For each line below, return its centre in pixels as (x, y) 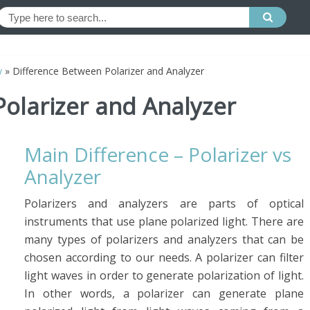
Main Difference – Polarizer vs (158, 154)
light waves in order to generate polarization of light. (164, 275)
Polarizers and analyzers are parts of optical (164, 203)
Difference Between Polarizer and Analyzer (108, 71)
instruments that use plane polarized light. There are (164, 221)
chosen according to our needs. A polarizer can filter (164, 257)
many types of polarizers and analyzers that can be (164, 239)
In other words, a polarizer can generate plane (164, 293)
